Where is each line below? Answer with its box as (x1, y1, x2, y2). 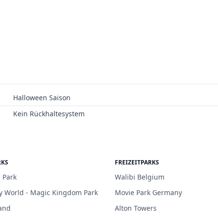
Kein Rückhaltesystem (13, 109, 85, 118)
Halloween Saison (13, 92, 71, 102)
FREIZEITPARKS (115, 158, 159, 166)
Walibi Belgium (115, 172, 164, 182)
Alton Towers (115, 203, 157, 213)
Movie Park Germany (115, 187, 182, 197)
